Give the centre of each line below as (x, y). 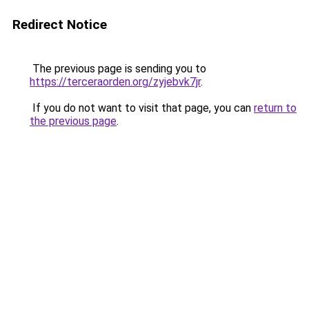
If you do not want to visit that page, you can (142, 108)
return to (275, 108)
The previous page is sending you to (118, 69)
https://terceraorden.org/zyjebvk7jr (115, 82)
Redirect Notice (60, 24)
